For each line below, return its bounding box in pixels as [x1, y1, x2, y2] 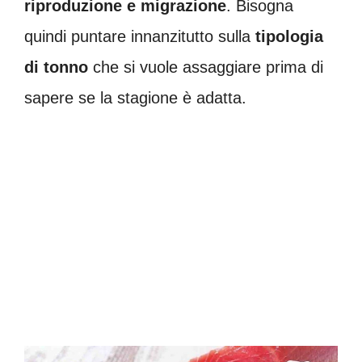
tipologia [255, 27, 323, 45]
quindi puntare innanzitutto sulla [24, 27, 255, 45]
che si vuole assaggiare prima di [93, 58, 323, 76]
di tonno [24, 58, 93, 76]
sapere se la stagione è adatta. [24, 89, 246, 107]
